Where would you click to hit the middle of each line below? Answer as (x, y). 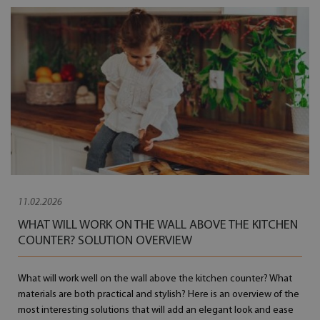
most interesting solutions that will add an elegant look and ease (156, 310)
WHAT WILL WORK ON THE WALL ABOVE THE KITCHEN (158, 225)
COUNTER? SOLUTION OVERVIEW (105, 241)
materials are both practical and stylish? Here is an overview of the (159, 295)
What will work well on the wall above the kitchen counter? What (155, 279)
